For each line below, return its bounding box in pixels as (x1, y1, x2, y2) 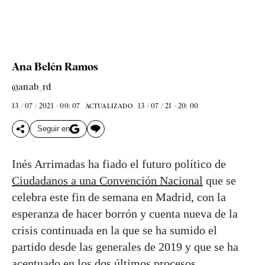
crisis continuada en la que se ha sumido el (12, 223, 217, 237)
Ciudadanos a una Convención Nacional (12, 173, 203, 187)
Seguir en (37, 124, 70, 134)
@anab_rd (12, 81, 51, 92)
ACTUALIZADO (85, 101, 132, 110)
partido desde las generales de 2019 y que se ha (12, 240, 238, 253)
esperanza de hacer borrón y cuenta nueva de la (12, 206, 238, 220)
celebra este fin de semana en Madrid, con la (12, 190, 226, 203)
